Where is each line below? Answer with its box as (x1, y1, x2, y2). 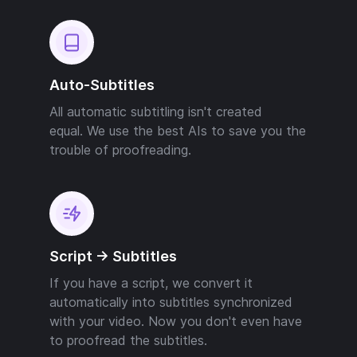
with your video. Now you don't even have (49, 312, 302, 329)
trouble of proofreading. (49, 141, 191, 158)
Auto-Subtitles (49, 76, 155, 93)
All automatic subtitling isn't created (49, 103, 262, 120)
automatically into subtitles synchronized (49, 293, 292, 310)
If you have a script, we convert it (49, 274, 253, 291)
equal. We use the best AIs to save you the (49, 122, 306, 139)
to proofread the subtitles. (49, 331, 207, 348)
